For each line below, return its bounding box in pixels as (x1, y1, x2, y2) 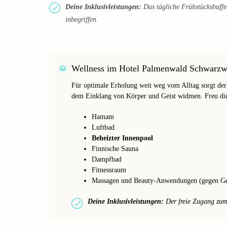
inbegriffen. (65, 15, 98, 23)
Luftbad (92, 123, 115, 131)
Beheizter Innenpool (92, 134, 153, 142)
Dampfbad (92, 155, 122, 163)
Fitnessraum (92, 166, 126, 174)
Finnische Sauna (92, 144, 138, 153)
